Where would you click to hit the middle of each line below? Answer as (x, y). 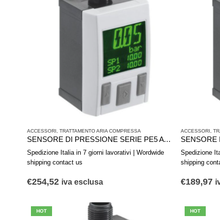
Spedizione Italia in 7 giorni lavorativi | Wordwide (96, 153)
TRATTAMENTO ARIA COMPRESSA (100, 131)
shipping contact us (55, 163)
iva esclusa (82, 182)
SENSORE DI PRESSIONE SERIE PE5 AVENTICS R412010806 (167, 139)
